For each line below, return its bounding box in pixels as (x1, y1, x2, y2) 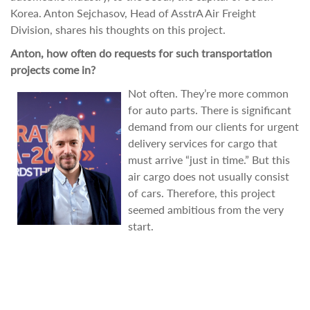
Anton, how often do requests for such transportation (10, 46, 272, 60)
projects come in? (10, 63, 95, 76)
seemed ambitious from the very (128, 203, 284, 216)
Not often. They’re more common (128, 86, 289, 100)
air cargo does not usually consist (128, 170, 289, 183)
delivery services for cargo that (128, 136, 277, 149)
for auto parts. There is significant (128, 103, 291, 116)
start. (128, 219, 154, 232)
